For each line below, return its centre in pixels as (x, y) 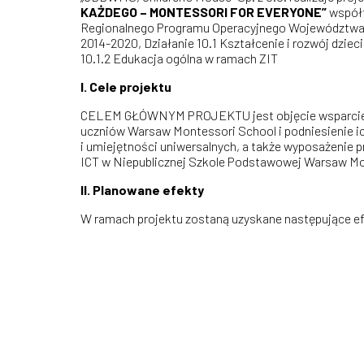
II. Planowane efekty (142, 190)
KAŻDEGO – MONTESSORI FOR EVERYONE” (204, 12)
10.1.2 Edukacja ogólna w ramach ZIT (179, 58)
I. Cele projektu (126, 87)
